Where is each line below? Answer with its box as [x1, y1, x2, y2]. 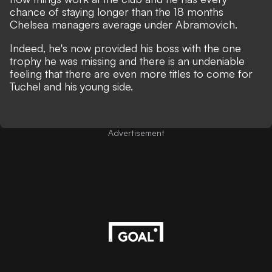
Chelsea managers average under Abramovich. [10, 18, 237, 31]
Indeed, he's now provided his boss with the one [10, 41, 241, 55]
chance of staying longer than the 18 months [10, 5, 223, 18]
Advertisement [107, 127, 165, 138]
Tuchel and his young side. [10, 80, 133, 93]
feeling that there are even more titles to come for [10, 67, 253, 80]
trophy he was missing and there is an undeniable [10, 54, 245, 67]
